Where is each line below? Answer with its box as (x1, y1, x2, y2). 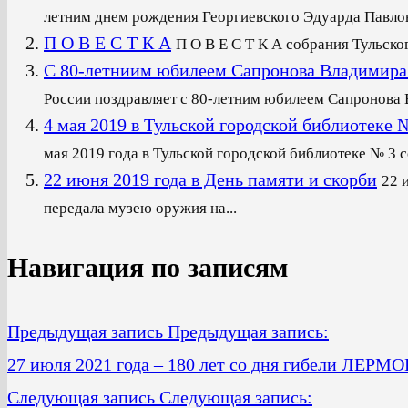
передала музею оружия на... (44, 199, 237, 217)
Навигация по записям (7, 251, 288, 282)
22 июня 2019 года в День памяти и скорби (44, 168, 377, 189)
